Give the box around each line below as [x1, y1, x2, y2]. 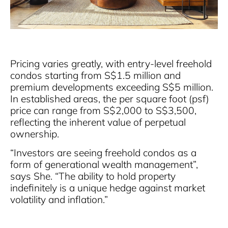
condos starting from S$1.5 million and [10, 69, 181, 81]
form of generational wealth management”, [10, 158, 198, 171]
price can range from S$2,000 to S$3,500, [10, 104, 196, 117]
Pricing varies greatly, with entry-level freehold [10, 57, 212, 70]
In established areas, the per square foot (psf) [10, 92, 209, 105]
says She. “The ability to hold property [10, 170, 176, 183]
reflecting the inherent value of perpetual [10, 116, 186, 128]
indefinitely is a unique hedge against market [10, 182, 205, 194]
